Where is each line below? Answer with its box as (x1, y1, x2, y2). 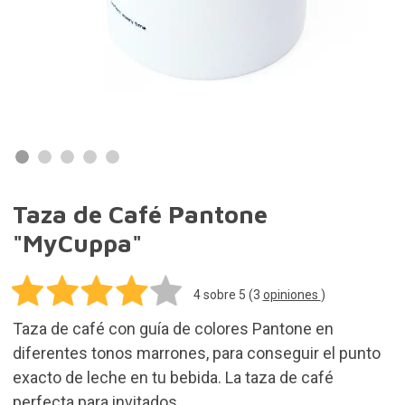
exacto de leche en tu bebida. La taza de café (12, 367, 334, 387)
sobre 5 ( (200, 287, 253, 302)
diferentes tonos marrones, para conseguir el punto (12, 343, 381, 363)
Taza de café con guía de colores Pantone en (12, 318, 334, 338)
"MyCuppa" (12, 229, 142, 258)
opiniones (262, 287, 321, 302)
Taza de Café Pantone (12, 200, 268, 229)
